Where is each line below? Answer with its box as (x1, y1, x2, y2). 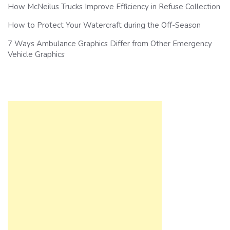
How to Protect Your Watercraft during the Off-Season (8, 20, 201, 31)
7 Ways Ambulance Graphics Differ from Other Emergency (8, 39, 212, 49)
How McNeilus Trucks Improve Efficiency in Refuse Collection (8, 2, 220, 12)
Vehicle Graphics (8, 49, 65, 60)
